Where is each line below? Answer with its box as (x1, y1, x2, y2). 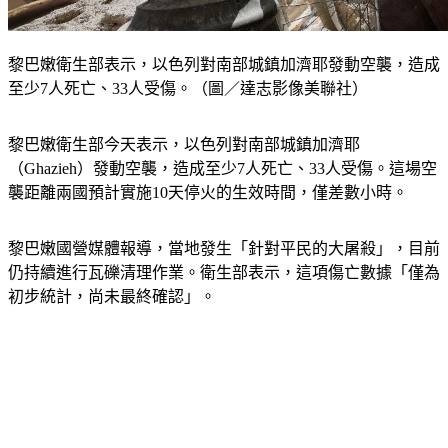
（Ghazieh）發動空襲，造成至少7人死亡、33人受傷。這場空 (8, 136, 437, 154)
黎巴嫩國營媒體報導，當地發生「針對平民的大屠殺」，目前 (8, 216, 440, 234)
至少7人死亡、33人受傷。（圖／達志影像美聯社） (8, 56, 368, 74)
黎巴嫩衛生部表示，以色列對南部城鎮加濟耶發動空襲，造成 (8, 32, 440, 50)
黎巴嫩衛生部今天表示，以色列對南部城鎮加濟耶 (8, 112, 360, 130)
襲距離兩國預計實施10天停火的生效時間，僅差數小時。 (8, 160, 408, 178)
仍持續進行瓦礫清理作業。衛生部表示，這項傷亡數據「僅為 (8, 240, 440, 258)
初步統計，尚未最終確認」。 (8, 264, 216, 282)
